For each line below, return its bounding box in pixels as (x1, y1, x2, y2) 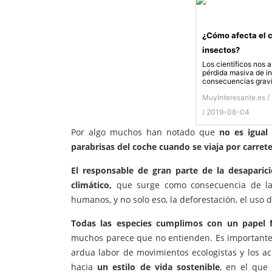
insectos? (202, 45, 240, 55)
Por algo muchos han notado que (71, 126, 219, 138)
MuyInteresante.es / (202, 93, 270, 103)
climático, (71, 179, 112, 191)
